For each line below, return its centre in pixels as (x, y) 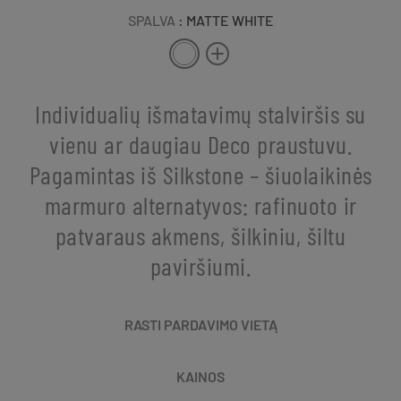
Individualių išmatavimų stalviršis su (200, 113)
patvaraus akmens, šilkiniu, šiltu (200, 235)
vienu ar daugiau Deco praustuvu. (200, 144)
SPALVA (151, 20)
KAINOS (200, 376)
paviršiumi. (200, 265)
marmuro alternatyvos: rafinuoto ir (200, 205)
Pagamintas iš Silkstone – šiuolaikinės (200, 174)
